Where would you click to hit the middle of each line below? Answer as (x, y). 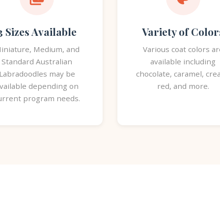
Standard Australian (37, 61)
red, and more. (183, 86)
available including (183, 61)
